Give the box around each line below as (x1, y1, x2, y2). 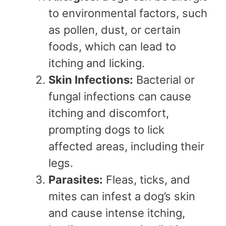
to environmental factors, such (48, 6, 207, 20)
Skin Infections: (48, 73, 133, 86)
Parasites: (48, 173, 103, 186)
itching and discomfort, (48, 106, 169, 120)
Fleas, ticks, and (103, 173, 190, 186)
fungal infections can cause (48, 89, 191, 103)
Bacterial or (133, 73, 195, 86)
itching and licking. (48, 56, 145, 70)
